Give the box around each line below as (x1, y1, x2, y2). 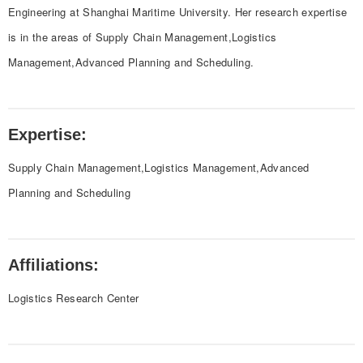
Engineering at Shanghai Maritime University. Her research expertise (8, 4, 348, 20)
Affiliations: (8, 256, 99, 275)
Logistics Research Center (8, 290, 139, 306)
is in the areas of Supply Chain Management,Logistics (8, 29, 277, 45)
